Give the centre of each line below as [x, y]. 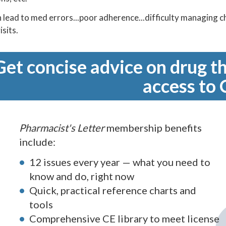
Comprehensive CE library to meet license [124, 219]
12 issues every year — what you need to [120, 162]
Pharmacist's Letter [62, 127]
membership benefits [153, 127]
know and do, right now [81, 176]
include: [37, 142]
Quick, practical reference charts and [112, 190]
